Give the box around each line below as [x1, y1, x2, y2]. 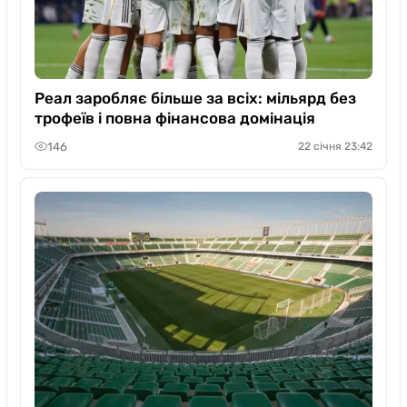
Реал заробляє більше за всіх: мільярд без [35, 89, 356, 107]
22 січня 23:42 [298, 140, 372, 153]
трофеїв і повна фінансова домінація [35, 109, 315, 127]
